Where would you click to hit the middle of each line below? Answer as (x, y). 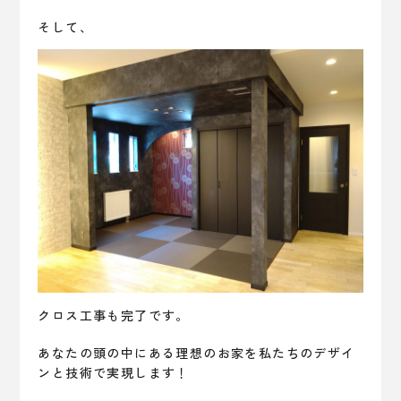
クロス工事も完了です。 (114, 315)
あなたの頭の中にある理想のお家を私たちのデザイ (196, 353)
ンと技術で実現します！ (114, 372)
